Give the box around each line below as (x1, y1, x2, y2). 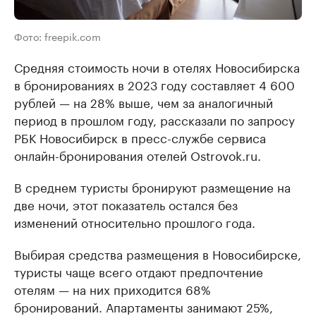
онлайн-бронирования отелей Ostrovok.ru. (14, 145, 261, 164)
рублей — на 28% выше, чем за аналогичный (14, 92, 273, 111)
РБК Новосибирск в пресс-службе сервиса (14, 128, 266, 146)
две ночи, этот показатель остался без (14, 195, 238, 213)
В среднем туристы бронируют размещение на (14, 177, 291, 195)
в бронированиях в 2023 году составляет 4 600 (14, 75, 295, 93)
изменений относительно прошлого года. (14, 212, 255, 231)
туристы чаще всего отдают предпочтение (14, 262, 263, 280)
